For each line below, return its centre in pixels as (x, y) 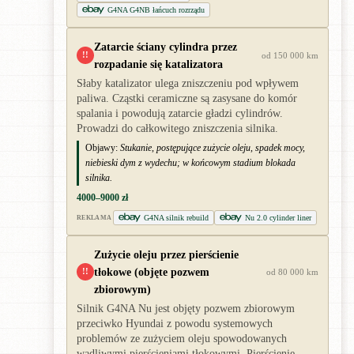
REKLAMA (94, 217)
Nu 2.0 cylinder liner (279, 217)
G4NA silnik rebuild (177, 217)
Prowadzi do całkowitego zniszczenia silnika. (177, 128)
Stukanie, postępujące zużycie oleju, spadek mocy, (213, 147)
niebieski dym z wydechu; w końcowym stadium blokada (190, 162)
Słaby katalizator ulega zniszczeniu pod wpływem (188, 83)
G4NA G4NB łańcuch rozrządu (156, 9)
